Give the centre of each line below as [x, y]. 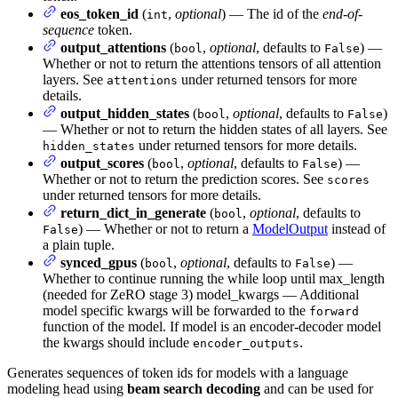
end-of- [342, 13]
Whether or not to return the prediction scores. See [185, 179]
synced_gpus [99, 262]
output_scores [102, 163]
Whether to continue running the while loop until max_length [214, 278]
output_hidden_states [125, 113]
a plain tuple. [79, 244]
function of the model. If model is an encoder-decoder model [212, 326]
